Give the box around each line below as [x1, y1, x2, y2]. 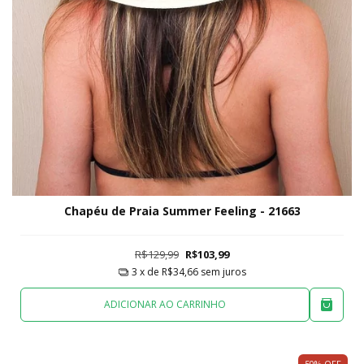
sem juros [200, 265, 246, 279]
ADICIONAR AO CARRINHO [104, 297, 226, 312]
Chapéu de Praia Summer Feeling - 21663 [63, 202, 301, 219]
